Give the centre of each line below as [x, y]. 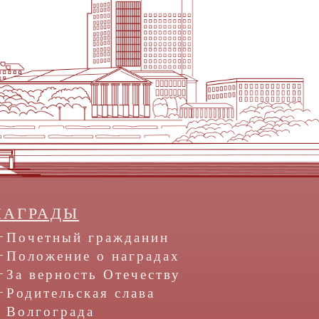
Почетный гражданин [88, 238]
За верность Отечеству [94, 275]
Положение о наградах [93, 256]
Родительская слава [81, 293]
